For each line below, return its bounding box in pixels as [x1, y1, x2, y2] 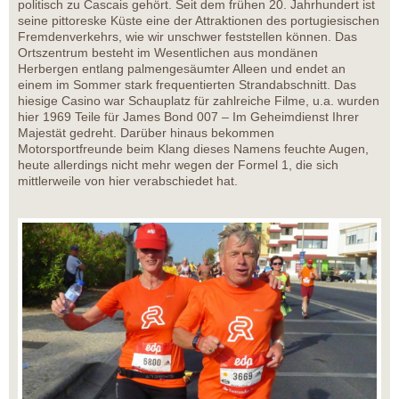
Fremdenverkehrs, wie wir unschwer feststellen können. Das [18, 28, 357, 44]
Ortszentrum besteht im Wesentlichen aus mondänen [18, 45, 318, 60]
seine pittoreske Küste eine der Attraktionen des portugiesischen [18, 12, 379, 28]
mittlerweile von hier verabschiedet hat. [18, 173, 238, 188]
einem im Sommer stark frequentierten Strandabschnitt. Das [18, 77, 356, 92]
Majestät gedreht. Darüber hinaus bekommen [18, 125, 274, 140]
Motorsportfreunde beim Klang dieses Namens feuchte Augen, [18, 141, 369, 156]
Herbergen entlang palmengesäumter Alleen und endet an [18, 61, 346, 76]
